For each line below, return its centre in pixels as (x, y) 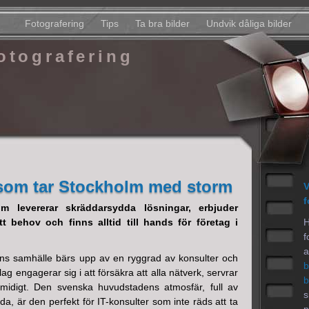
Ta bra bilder (162, 23)
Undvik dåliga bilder (249, 23)
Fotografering (54, 23)
